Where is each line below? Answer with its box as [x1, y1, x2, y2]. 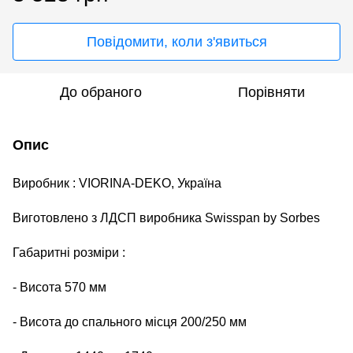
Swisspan [205, 210, 260, 225]
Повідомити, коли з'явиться [86, 33, 267, 50]
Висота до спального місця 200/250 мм [20, 314, 247, 329]
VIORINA [79, 176, 131, 190]
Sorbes [277, 210, 320, 225]
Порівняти [237, 84, 305, 100]
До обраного [60, 84, 142, 100]
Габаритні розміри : [13, 245, 125, 259]
